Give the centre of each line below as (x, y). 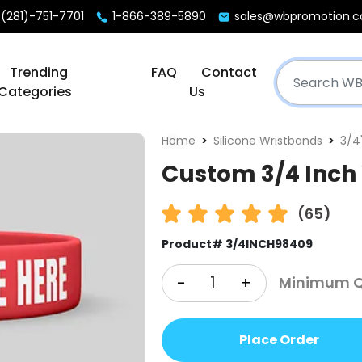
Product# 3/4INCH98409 (237, 244)
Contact (229, 73)
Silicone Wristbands (267, 140)
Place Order (279, 339)
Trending (39, 73)
